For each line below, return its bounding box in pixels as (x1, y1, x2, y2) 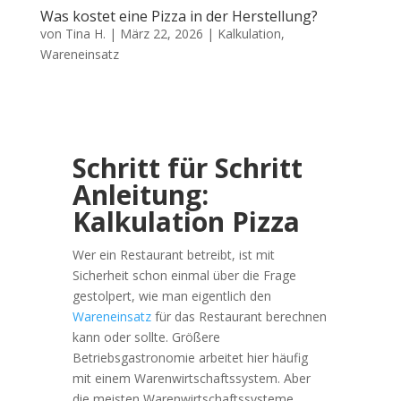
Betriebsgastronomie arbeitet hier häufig (72, 348, 308, 366)
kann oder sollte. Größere (72, 328, 220, 346)
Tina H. (64, 24, 106, 42)
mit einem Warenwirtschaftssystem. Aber (72, 369, 311, 387)
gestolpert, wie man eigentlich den (72, 286, 271, 304)
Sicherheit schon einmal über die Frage (72, 266, 296, 284)
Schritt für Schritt (72, 149, 303, 186)
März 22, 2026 (119, 24, 203, 42)
